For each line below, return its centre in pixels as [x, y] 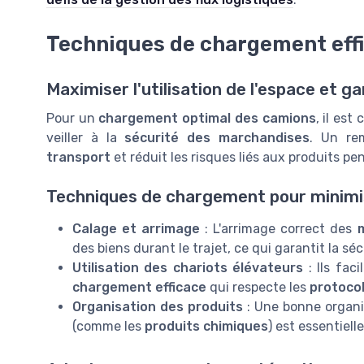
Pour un [73, 118]
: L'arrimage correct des [279, 229]
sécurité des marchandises [217, 137]
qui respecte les [258, 288]
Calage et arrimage [136, 229]
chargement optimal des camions [207, 118]
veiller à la [86, 137]
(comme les [108, 327]
